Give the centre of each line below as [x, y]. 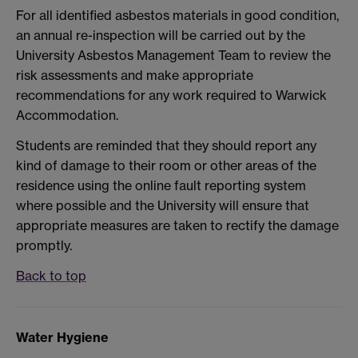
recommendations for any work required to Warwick [171, 95]
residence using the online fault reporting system [161, 186]
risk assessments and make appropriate [135, 76]
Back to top [51, 275]
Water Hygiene [62, 338]
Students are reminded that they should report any [166, 146]
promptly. [44, 246]
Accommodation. [67, 115]
